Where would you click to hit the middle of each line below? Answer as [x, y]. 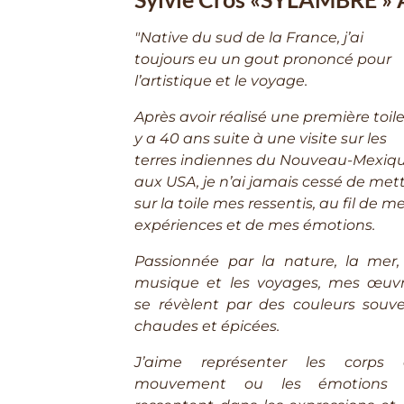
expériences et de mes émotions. [255, 225]
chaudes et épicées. [207, 326]
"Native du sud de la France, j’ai [249, 38]
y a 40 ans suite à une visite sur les [261, 139]
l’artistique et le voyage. [221, 81]
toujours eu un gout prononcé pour [263, 60]
